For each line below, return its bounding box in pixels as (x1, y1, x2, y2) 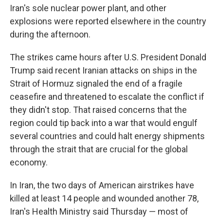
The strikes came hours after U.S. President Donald (10, 52, 206, 62)
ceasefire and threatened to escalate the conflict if (10, 91, 204, 102)
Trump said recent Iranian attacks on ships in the (10, 65, 197, 75)
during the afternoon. (10, 29, 91, 39)
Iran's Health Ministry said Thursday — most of (10, 206, 188, 217)
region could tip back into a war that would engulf (10, 118, 198, 128)
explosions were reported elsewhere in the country (10, 16, 206, 26)
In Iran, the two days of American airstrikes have (10, 180, 194, 190)
